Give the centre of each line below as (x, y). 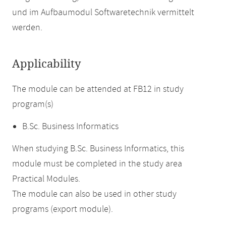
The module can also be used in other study (94, 194)
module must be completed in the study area (97, 164)
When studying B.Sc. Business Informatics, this (98, 149)
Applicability (46, 64)
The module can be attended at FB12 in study (98, 89)
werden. (27, 28)
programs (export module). (63, 209)
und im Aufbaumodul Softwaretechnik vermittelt (103, 13)
